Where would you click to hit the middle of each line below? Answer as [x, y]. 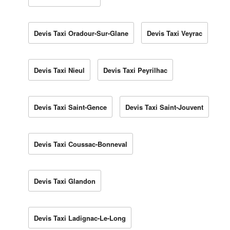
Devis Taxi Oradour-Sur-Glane [81, 33]
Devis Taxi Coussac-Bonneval [81, 144]
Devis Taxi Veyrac [175, 33]
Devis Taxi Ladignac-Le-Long [80, 218]
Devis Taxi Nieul [59, 70]
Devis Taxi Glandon [65, 181]
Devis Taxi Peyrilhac [135, 70]
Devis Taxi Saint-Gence [70, 107]
